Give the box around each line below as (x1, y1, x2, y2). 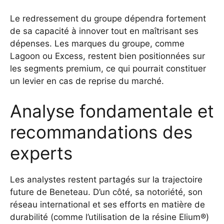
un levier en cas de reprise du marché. (10, 76, 164, 86)
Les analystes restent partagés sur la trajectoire (10, 174, 202, 184)
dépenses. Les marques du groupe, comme (10, 38, 184, 49)
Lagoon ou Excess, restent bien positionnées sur (10, 51, 205, 61)
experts (10, 142, 72, 163)
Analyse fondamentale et (10, 100, 214, 121)
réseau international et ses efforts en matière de (10, 199, 205, 209)
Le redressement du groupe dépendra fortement (10, 13, 206, 24)
